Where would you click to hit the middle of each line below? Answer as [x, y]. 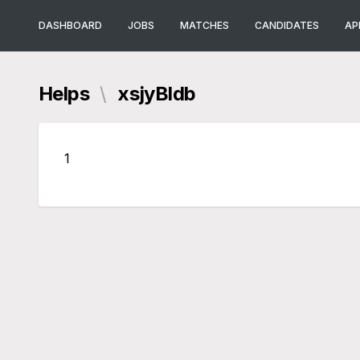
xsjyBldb [154, 94]
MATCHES [205, 25]
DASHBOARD [70, 25]
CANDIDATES [287, 25]
